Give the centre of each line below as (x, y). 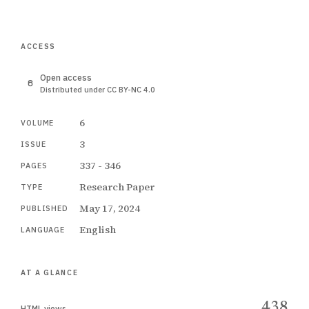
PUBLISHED (44, 208)
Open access (66, 77)
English (97, 230)
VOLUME (38, 123)
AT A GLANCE (50, 272)
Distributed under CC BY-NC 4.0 (98, 90)
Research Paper (117, 187)
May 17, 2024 (109, 208)
